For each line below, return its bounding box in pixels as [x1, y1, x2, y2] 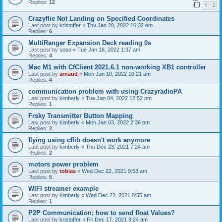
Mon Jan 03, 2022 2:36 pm [86, 119, 150, 125]
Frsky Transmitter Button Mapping [28, 111, 133, 119]
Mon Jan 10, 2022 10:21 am [84, 70, 151, 77]
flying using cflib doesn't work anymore [28, 136, 150, 144]
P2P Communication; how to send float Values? [28, 209, 175, 217]
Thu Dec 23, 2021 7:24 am [86, 143, 150, 150]
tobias [59, 167, 76, 174]
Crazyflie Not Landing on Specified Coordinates [28, 14, 174, 22]
